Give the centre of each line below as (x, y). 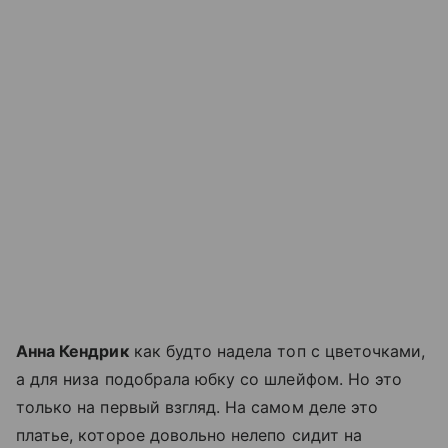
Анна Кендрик (72, 351)
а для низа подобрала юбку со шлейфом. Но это (209, 379)
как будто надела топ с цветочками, (277, 351)
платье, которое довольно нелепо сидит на (189, 435)
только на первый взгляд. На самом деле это (197, 407)
